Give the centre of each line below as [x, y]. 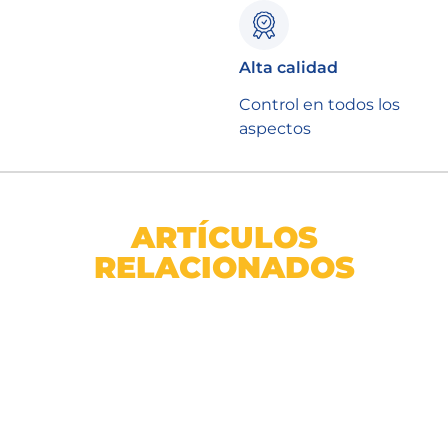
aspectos [274, 128]
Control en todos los [319, 104]
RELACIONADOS [224, 267]
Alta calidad [288, 67]
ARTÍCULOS [224, 237]
